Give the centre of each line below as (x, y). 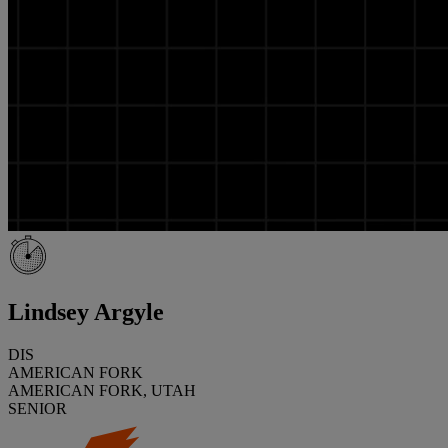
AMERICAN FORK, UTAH (102, 390)
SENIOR (37, 408)
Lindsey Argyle (86, 311)
